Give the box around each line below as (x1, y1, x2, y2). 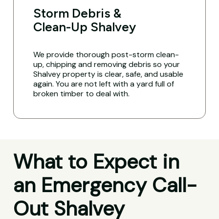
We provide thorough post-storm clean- (33, 49, 179, 60)
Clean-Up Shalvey (33, 19, 136, 34)
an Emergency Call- (13, 172, 197, 199)
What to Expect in (13, 149, 179, 175)
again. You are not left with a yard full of (33, 78, 175, 89)
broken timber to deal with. (33, 88, 130, 99)
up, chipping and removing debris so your (33, 59, 180, 69)
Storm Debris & (33, 5, 122, 21)
